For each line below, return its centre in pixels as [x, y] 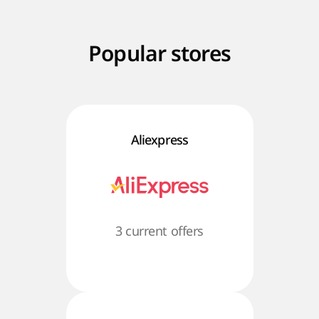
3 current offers [159, 231]
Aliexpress [159, 140]
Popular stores [159, 54]
